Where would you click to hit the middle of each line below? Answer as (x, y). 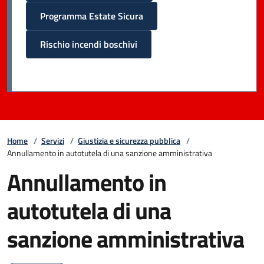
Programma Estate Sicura (92, 16)
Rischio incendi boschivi (89, 44)
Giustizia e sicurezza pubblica (129, 141)
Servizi (53, 141)
